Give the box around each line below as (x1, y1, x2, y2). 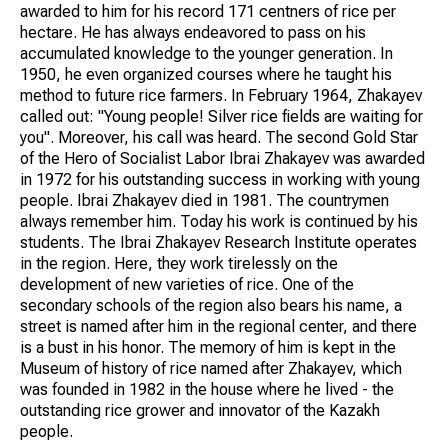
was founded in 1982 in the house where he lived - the (20, 379, 394, 399)
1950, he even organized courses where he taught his (20, 64, 392, 84)
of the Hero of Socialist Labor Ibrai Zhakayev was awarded (20, 148, 425, 168)
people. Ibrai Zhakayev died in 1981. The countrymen (20, 190, 389, 210)
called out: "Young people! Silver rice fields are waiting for (20, 106, 423, 126)
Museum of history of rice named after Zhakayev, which (20, 358, 402, 378)
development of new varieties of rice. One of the (20, 274, 354, 294)
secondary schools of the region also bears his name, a (20, 295, 402, 315)
